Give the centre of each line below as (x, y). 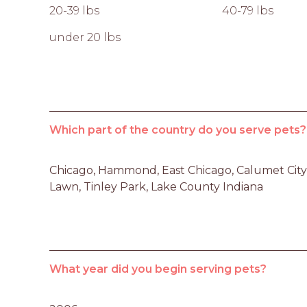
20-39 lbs (74, 10)
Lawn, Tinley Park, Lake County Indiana (156, 186)
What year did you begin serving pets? (158, 269)
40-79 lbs (248, 10)
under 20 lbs (85, 37)
